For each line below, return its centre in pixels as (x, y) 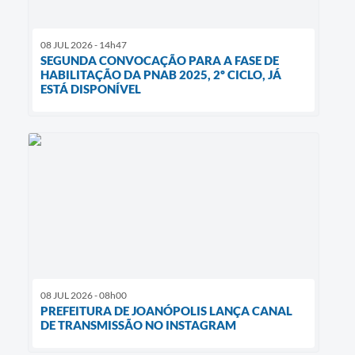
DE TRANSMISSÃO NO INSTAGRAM (138, 325)
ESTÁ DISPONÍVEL (91, 88)
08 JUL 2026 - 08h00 (84, 296)
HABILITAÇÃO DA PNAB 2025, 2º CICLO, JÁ (161, 74)
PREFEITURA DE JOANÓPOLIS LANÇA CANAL (166, 311)
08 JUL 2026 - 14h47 (84, 44)
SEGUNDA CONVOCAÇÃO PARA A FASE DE (160, 60)
